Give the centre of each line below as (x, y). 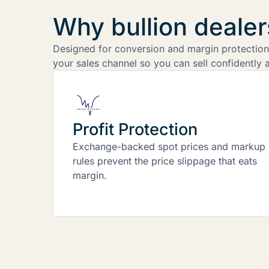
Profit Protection (135, 129)
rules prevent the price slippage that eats (165, 161)
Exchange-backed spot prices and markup (169, 146)
